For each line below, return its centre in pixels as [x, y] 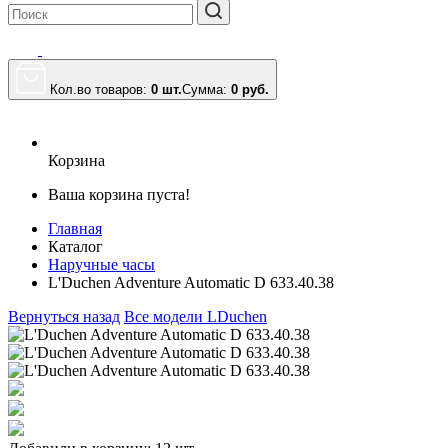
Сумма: [206, 89]
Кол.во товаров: [100, 89]
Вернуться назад [64, 316]
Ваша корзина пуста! [119, 194]
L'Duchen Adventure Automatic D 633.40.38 [191, 282]
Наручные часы [101, 264]
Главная [75, 228]
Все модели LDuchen [195, 316]
